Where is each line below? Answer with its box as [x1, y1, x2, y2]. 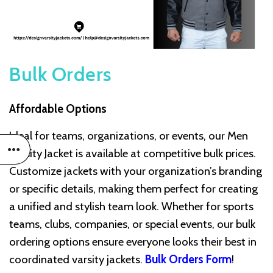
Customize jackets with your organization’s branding [9, 164, 262, 179]
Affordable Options [9, 102, 107, 116]
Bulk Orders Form [145, 252, 232, 267]
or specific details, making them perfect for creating [9, 182, 258, 196]
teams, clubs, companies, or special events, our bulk [9, 217, 255, 232]
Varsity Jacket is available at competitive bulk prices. [9, 146, 256, 161]
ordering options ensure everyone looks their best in [9, 235, 257, 249]
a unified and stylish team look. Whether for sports [9, 199, 253, 214]
